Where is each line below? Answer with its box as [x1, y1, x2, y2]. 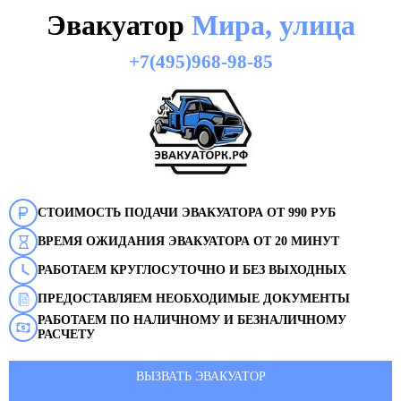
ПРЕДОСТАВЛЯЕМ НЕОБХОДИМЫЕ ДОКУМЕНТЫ [38, 292, 350, 305]
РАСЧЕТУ [38, 328, 95, 341]
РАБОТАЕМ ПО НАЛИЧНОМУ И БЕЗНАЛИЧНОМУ [38, 313, 346, 327]
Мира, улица [191, 9, 355, 41]
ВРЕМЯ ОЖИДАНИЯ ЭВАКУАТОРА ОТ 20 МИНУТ [38, 235, 339, 248]
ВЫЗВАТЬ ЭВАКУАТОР [135, 370, 266, 383]
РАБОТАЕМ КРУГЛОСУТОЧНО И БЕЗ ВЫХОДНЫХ [38, 263, 346, 277]
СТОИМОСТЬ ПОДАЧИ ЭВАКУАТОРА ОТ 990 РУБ [38, 206, 336, 219]
